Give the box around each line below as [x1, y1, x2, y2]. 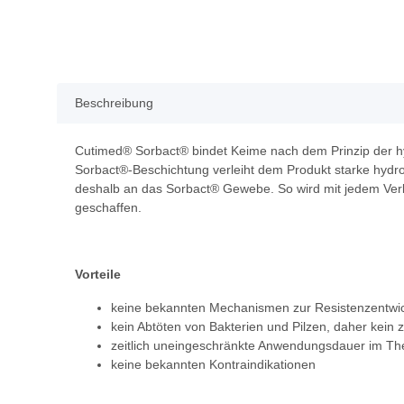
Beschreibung [75, 96, 153, 111]
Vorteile [75, 267, 121, 282]
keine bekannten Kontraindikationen [111, 357, 316, 372]
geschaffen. [75, 200, 142, 216]
